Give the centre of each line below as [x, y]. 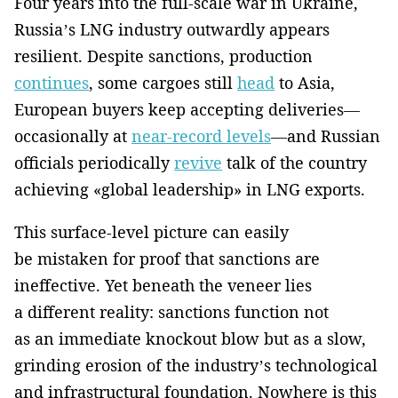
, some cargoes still [163, 82]
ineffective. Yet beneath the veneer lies [163, 285]
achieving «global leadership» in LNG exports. [190, 189]
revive [198, 162]
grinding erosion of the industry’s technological [196, 365]
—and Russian [326, 135]
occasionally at [73, 135]
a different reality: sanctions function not [171, 311]
